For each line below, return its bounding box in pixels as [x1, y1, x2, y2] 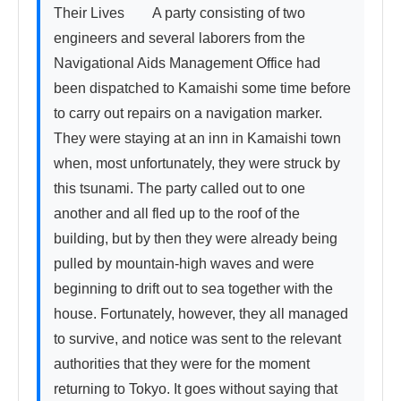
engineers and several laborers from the [54, 30, 305, 47]
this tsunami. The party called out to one [54, 181, 305, 197]
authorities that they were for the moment [54, 356, 310, 372]
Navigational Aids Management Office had [54, 55, 320, 72]
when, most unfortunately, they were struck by [54, 156, 340, 172]
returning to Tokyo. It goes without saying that [54, 381, 337, 397]
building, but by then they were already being [54, 231, 337, 247]
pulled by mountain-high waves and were [54, 256, 314, 272]
